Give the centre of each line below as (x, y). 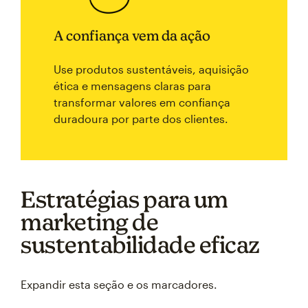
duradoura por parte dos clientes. (141, 119)
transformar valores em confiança (142, 102)
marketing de (89, 222)
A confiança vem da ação (132, 35)
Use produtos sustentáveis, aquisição (151, 69)
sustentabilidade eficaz (140, 244)
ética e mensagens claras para (132, 86)
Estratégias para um (124, 199)
